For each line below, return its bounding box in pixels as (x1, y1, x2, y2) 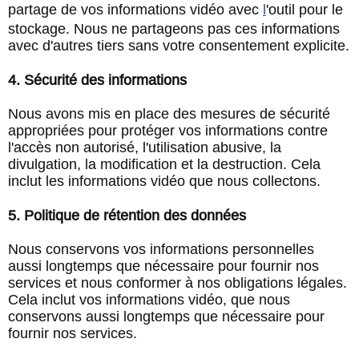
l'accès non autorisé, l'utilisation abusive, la (8, 139, 281, 155)
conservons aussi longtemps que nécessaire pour (8, 309, 325, 325)
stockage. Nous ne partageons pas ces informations (8, 21, 340, 37)
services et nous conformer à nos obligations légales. (8, 275, 347, 291)
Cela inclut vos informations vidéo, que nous (8, 292, 290, 308)
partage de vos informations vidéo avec (8, 2, 263, 18)
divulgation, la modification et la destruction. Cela (8, 156, 321, 172)
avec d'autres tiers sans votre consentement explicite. (8, 38, 349, 54)
